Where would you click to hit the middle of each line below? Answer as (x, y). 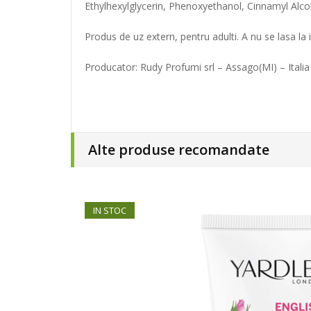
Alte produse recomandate (179, 150)
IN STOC (110, 210)
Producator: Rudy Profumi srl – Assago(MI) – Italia (197, 67)
